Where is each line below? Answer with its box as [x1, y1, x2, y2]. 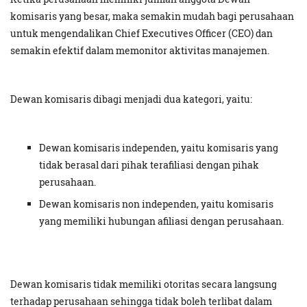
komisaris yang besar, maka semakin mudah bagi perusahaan [10, 10, 294, 23]
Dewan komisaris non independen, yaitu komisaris [39, 197, 273, 211]
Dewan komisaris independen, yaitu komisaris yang [39, 141, 278, 155]
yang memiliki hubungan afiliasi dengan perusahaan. [39, 214, 284, 228]
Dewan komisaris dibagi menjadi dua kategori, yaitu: [10, 93, 252, 106]
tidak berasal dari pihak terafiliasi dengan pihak [39, 158, 259, 172]
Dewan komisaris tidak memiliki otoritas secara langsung [10, 278, 277, 291]
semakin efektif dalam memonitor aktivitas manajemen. [10, 44, 269, 58]
